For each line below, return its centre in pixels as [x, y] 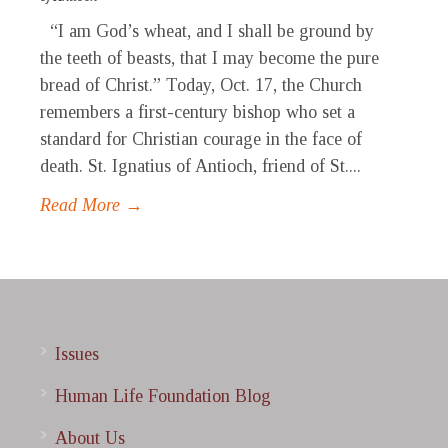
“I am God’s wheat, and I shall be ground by [207, 31]
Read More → [91, 205]
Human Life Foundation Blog [163, 396]
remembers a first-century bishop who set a [197, 112]
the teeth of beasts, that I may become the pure [209, 58]
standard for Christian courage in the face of [201, 139]
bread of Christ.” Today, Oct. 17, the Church [201, 85]
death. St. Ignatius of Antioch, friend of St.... [200, 166]
